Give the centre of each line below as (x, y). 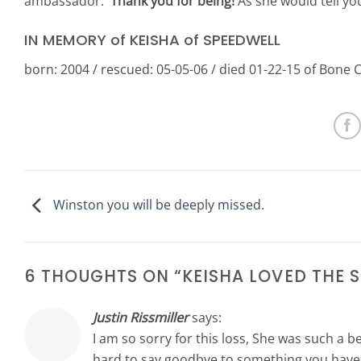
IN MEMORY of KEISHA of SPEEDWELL (152, 39)
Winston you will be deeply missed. (157, 205)
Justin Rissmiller (141, 318)
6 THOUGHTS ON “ (104, 276)
